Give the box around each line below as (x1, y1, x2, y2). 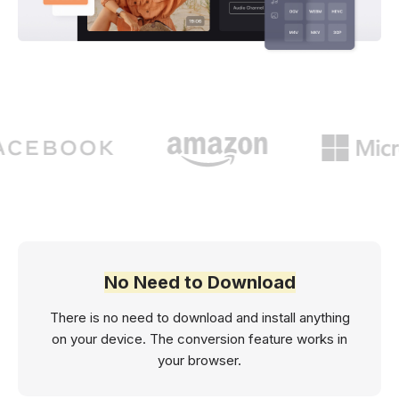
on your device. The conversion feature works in (52, 330, 347, 348)
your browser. (158, 352, 241, 370)
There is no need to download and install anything (49, 309, 350, 327)
